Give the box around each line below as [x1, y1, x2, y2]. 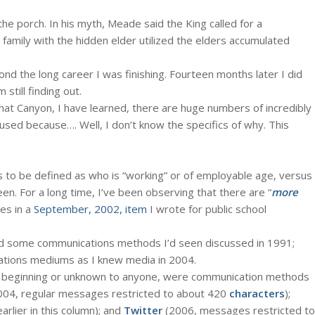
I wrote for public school [147, 201, 266, 216]
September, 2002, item [34, 201, 147, 216]
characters [229, 285, 285, 300]
